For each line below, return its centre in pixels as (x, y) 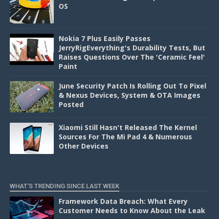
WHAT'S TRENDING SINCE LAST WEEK (65, 186)
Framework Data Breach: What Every (123, 201)
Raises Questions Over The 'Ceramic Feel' (132, 57)
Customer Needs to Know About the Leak (132, 210)
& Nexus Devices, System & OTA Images (130, 95)
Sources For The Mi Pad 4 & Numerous (125, 136)
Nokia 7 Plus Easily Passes (105, 38)
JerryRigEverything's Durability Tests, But (132, 47)
